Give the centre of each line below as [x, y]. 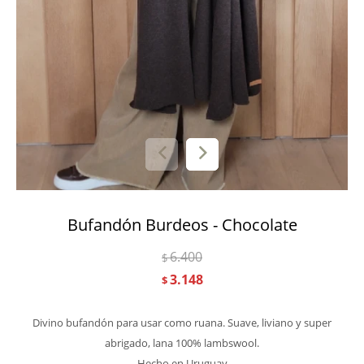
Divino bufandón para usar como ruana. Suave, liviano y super [182, 323]
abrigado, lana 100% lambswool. [182, 343]
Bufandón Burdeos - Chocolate [182, 225]
